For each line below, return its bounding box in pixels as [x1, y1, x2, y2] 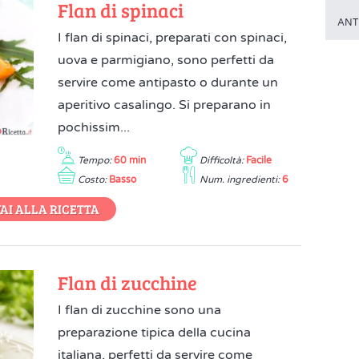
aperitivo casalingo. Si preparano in [58, 97, 272, 113]
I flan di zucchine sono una [58, 302, 222, 318]
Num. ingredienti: [199, 174, 280, 185]
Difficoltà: [199, 155, 244, 166]
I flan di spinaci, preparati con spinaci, [58, 30, 288, 46]
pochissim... [58, 119, 131, 135]
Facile [245, 155, 272, 166]
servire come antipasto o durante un [58, 75, 279, 91]
